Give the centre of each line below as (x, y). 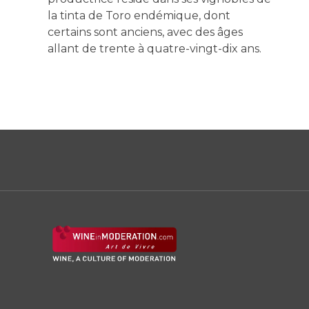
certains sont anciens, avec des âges (145, 32)
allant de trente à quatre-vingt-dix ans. (154, 48)
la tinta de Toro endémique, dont (139, 15)
